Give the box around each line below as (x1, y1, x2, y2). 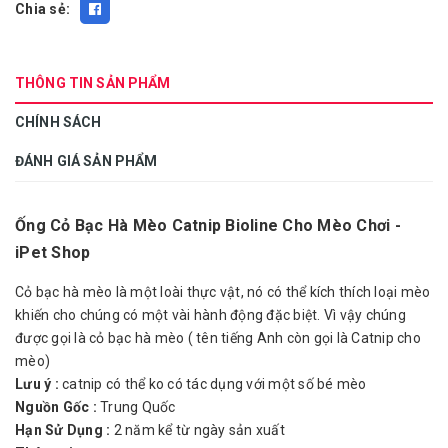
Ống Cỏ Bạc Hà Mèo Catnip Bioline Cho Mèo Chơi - (15, 216, 401, 235)
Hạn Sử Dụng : (15, 422, 111, 438)
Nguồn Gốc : (15, 399, 97, 415)
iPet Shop (15, 243, 91, 262)
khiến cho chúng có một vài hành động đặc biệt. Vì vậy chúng (15, 307, 406, 323)
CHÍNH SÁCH (15, 114, 102, 130)
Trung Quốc (96, 399, 176, 415)
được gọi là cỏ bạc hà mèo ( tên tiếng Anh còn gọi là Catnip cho (15, 330, 421, 346)
